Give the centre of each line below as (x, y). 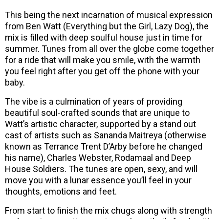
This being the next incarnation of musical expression (109, 15)
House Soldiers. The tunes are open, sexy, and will (101, 169)
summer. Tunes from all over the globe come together (109, 49)
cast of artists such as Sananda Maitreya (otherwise (106, 135)
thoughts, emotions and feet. (61, 192)
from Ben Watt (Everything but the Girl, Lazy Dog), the (107, 26)
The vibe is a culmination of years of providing (94, 102)
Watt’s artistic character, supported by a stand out (100, 124)
